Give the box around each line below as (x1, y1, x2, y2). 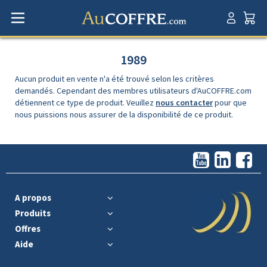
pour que (213, 97, 247, 108)
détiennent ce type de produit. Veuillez (15, 97, 156, 108)
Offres (15, 222, 41, 234)
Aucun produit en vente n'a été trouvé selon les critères (15, 73, 214, 84)
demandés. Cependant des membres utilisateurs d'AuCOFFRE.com (15, 85, 252, 96)
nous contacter (156, 97, 213, 108)
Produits (15, 207, 51, 219)
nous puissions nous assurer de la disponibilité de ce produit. (15, 109, 233, 120)
